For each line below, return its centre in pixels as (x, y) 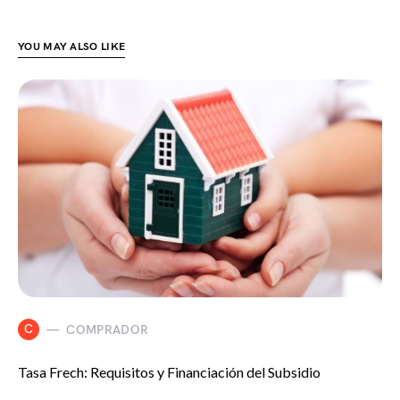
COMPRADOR (108, 329)
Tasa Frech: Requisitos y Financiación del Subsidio (169, 372)
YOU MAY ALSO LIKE (72, 47)
